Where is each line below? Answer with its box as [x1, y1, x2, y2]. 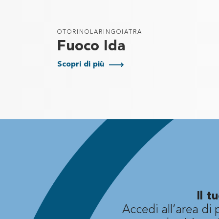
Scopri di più [57, 61, 104, 68]
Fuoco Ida [57, 39, 125, 54]
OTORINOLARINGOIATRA [57, 29, 142, 35]
